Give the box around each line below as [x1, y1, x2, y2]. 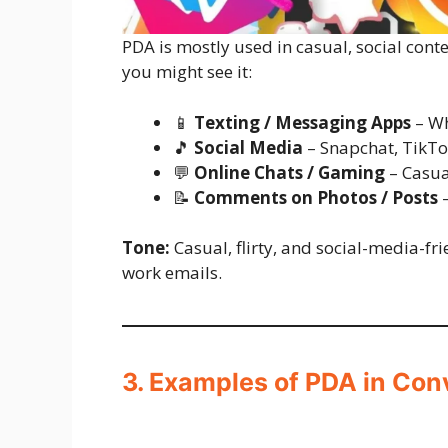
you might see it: [122, 60, 252, 84]
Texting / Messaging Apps [194, 110, 411, 134]
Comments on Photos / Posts [194, 185, 438, 209]
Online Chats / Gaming [194, 160, 385, 184]
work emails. [122, 261, 222, 285]
